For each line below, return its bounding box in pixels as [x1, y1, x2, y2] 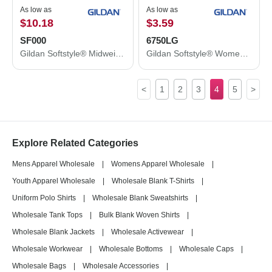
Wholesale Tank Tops [12, 211, 83, 219]
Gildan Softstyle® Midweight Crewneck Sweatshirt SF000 [115, 49, 124, 58]
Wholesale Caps [179, 245, 234, 253]
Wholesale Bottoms [99, 245, 163, 253]
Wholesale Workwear [12, 245, 83, 253]
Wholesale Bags [12, 262, 66, 270]
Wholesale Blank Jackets [12, 228, 95, 236]
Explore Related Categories [12, 138, 138, 148]
